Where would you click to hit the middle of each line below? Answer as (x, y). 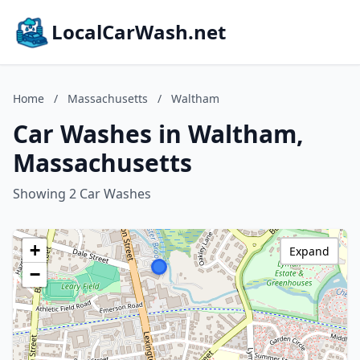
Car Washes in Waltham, (158, 134)
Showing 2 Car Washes (82, 194)
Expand (309, 251)
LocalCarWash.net (139, 32)
